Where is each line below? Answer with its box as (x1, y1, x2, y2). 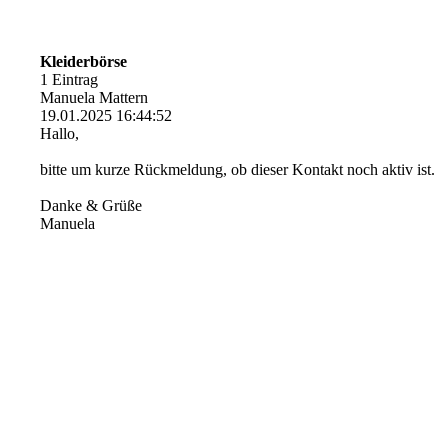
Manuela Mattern (40, 89, 148, 106)
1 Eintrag (40, 71, 98, 88)
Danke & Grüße (40, 197, 142, 214)
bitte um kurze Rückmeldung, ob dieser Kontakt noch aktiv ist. (40, 161, 435, 178)
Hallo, (40, 125, 79, 142)
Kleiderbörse (40, 53, 127, 70)
